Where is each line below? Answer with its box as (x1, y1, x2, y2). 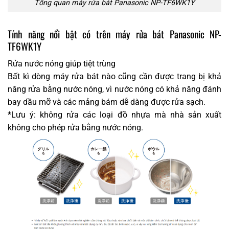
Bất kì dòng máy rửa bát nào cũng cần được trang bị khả (8, 72, 221, 82)
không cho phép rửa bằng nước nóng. (8, 123, 143, 133)
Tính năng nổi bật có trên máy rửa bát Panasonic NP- (8, 26, 221, 41)
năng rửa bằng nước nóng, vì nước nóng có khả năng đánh (8, 84, 221, 95)
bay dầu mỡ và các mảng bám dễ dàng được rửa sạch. (8, 97, 205, 107)
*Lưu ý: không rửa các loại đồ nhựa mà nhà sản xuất (8, 110, 221, 120)
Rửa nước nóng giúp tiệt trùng (8, 59, 116, 69)
